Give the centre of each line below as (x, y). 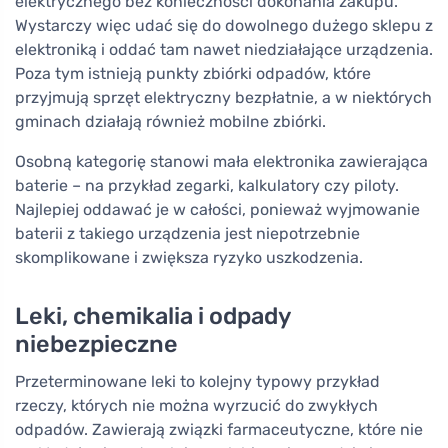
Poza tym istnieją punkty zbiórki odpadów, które (193, 73)
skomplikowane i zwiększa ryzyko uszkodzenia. (189, 257)
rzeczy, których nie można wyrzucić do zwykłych (196, 405)
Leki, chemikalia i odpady (152, 316)
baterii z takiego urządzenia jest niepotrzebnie (187, 233)
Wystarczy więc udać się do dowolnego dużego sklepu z (224, 25)
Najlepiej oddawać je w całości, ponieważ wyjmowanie (217, 209)
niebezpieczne (96, 344)
